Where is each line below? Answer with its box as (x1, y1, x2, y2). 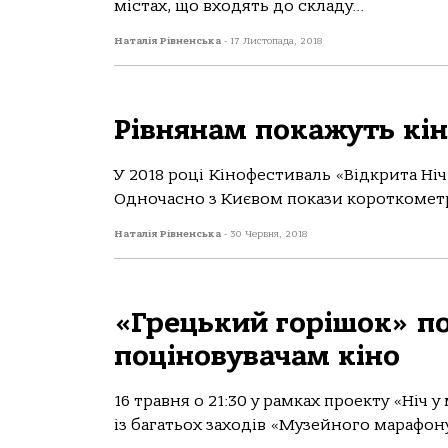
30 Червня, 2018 (230, 228, 308, 240)
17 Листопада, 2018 (230, 35, 323, 47)
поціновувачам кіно (114, 340, 400, 372)
